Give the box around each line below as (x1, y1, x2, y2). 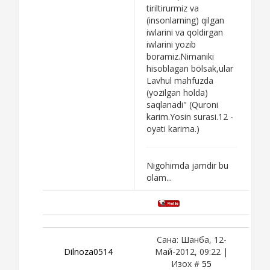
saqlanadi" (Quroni (146, 98, 218, 110)
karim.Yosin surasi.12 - (146, 110, 233, 122)
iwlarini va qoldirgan (146, 26, 223, 38)
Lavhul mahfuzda (146, 74, 213, 86)
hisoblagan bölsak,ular (146, 62, 233, 74)
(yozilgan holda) (146, 86, 208, 98)
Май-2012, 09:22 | (155, 245, 228, 257)
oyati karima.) (146, 122, 199, 134)
